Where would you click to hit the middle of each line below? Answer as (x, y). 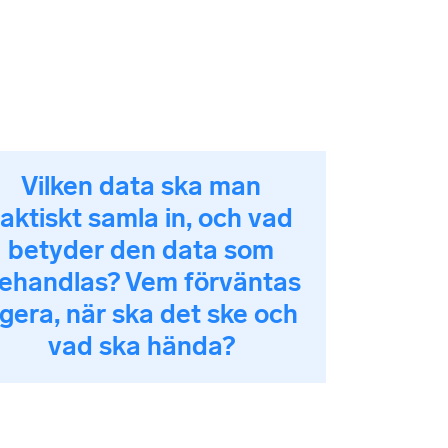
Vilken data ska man (141, 186)
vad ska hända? (141, 346)
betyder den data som (141, 250)
